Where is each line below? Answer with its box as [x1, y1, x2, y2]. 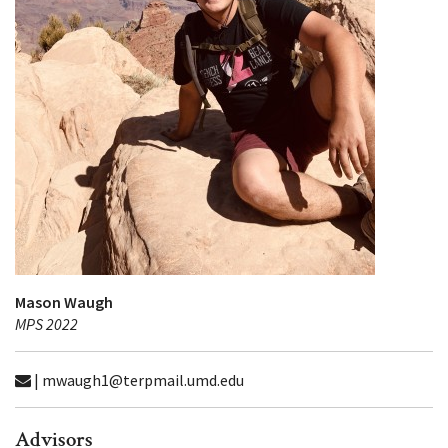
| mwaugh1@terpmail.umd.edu [31, 370, 244, 390]
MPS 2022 [15, 314, 78, 334]
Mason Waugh [15, 292, 113, 312]
